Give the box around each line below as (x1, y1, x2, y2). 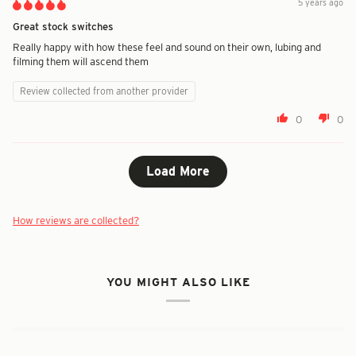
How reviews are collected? (13, 214, 139, 227)
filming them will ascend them (13, 55, 149, 68)
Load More (146, 164, 210, 180)
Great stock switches (13, 20, 114, 33)
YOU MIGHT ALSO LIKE (106, 274, 250, 288)
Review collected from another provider (20, 85, 188, 98)
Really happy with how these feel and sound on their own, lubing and (13, 41, 321, 54)
